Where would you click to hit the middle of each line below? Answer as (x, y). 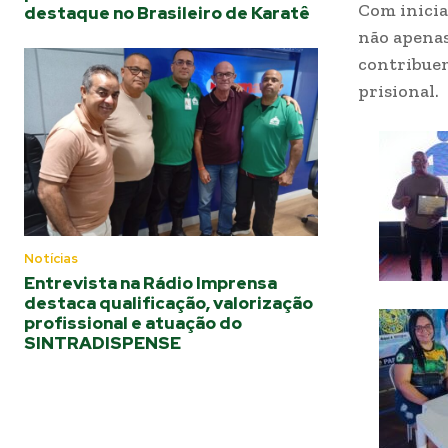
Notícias (51, 258)
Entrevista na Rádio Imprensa (150, 283)
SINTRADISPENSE (102, 343)
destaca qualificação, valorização (168, 303)
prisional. (398, 91)
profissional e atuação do (133, 323)
